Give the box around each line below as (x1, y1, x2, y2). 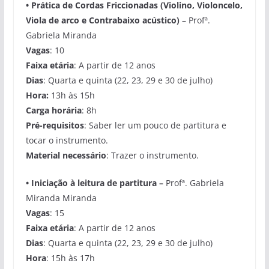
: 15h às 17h (46, 252, 95, 264)
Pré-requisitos (25, 119, 84, 131)
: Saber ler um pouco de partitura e (83, 119, 226, 131)
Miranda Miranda (25, 192, 97, 204)
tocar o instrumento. (25, 134, 108, 146)
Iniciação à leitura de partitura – (31, 177, 166, 189)
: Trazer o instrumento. (106, 149, 199, 161)
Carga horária (25, 104, 82, 116)
